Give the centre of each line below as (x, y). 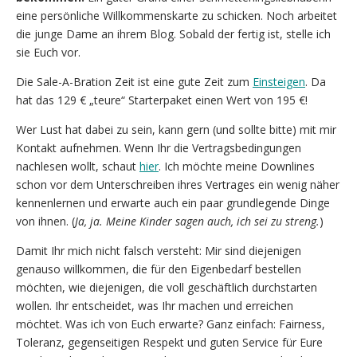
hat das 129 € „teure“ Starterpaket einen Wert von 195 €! (162, 100)
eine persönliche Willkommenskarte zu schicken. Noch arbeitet (177, 15)
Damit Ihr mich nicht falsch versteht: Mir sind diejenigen (159, 250)
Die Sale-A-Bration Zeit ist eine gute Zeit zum (134, 81)
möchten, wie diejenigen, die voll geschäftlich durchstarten (167, 287)
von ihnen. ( (45, 221)
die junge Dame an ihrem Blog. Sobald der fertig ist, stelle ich (173, 33)
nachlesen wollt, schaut (78, 166)
